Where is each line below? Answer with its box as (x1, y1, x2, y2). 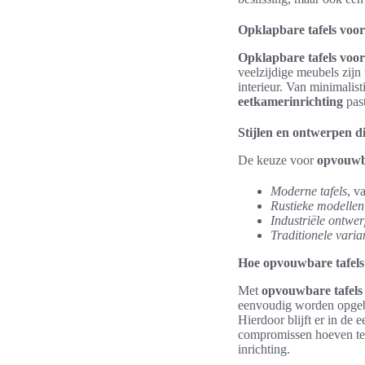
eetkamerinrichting (238, 95, 343, 108)
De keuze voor (238, 153, 317, 167)
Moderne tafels (270, 184, 347, 198)
